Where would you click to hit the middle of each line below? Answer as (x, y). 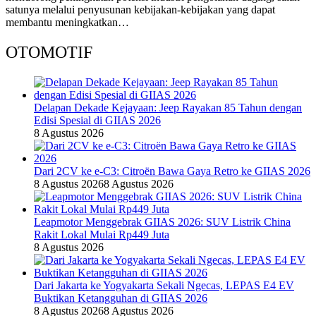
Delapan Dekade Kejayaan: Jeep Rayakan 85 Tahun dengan (168, 108)
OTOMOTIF (49, 53)
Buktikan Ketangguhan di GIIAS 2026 (121, 298)
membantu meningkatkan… (67, 23)
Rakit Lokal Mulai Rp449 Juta (102, 235)
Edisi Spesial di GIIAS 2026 (97, 121)
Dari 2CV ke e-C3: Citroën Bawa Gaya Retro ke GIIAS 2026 (172, 171)
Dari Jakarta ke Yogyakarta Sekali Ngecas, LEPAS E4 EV (164, 286)
